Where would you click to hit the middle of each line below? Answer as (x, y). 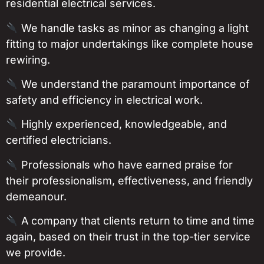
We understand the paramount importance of (134, 84)
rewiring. (28, 60)
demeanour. (36, 196)
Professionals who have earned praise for (125, 164)
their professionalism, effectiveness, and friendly (129, 180)
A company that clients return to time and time (136, 221)
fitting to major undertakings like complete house (130, 44)
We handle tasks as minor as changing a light (133, 28)
